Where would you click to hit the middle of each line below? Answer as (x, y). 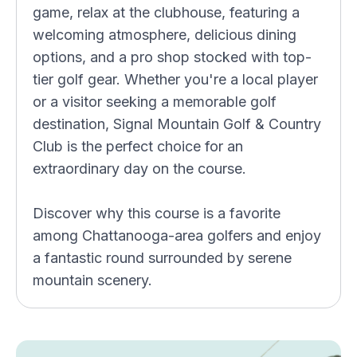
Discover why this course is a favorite (157, 213)
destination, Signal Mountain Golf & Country (177, 124)
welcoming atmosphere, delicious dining (165, 35)
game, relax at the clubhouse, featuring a (166, 12)
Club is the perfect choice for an (138, 146)
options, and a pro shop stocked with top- (172, 57)
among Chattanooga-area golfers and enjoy (177, 235)
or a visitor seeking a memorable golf (155, 102)
